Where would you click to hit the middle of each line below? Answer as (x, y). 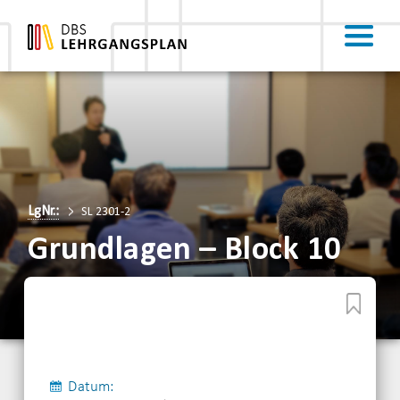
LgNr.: (44, 212)
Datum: (91, 387)
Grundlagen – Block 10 (185, 250)
